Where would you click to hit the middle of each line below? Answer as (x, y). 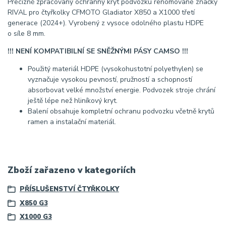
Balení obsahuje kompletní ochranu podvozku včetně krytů (121, 111)
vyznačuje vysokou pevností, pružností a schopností (110, 80)
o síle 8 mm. (26, 34)
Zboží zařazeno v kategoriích (72, 170)
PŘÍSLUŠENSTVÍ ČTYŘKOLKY (69, 189)
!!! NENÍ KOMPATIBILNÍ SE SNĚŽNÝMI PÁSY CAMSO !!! (98, 51)
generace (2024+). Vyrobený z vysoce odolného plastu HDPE (106, 23)
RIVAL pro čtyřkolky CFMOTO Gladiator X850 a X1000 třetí (101, 13)
